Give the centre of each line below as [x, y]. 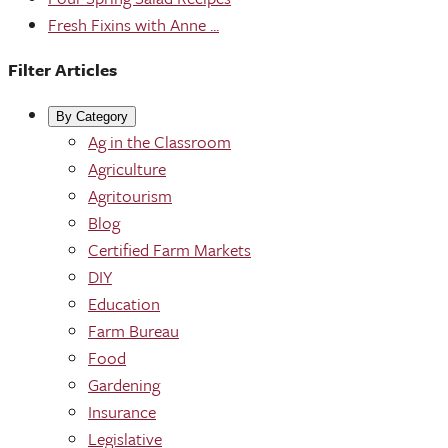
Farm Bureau [133, 330]
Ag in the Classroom [159, 141]
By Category [92, 116]
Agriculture [127, 168]
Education [124, 303]
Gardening [124, 384]
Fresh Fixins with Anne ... [133, 24]
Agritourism [130, 195]
